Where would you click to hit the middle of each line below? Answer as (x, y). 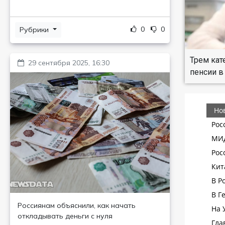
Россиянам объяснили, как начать (77, 205)
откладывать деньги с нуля (65, 216)
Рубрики (35, 30)
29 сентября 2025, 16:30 (69, 63)
